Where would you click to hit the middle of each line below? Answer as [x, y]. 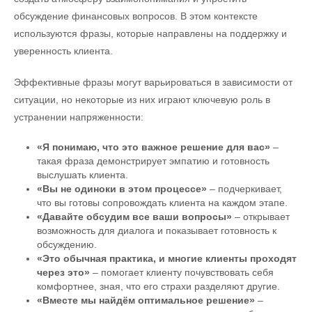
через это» [63, 272]
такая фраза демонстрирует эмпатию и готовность [153, 161]
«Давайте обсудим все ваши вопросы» [134, 216]
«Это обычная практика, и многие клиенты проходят [166, 258]
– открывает [260, 216]
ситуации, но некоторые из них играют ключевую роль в [142, 99]
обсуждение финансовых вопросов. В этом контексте [136, 16]
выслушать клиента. [82, 174]
